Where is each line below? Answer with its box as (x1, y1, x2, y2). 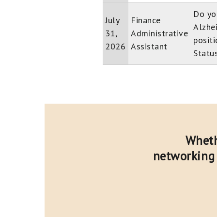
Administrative (131, 28, 188, 39)
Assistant (131, 41, 168, 52)
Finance (131, 15, 161, 26)
